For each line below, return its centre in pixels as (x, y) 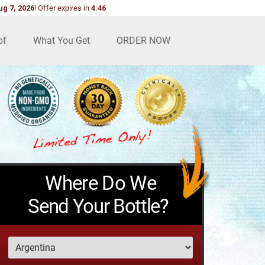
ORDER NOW (143, 41)
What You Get (62, 41)
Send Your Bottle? (98, 206)
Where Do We (101, 183)
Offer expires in (63, 8)
